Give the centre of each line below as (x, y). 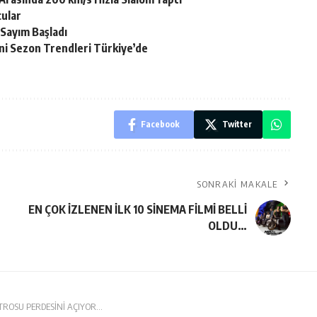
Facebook (160, 125)
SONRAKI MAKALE (237, 184)
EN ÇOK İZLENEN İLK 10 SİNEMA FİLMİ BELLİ (137, 210)
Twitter (237, 125)
